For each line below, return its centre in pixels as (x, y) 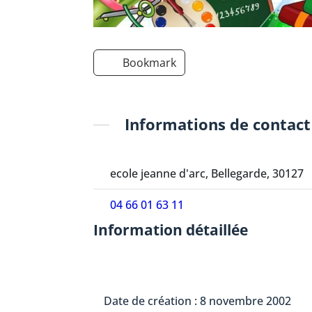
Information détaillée (171, 229)
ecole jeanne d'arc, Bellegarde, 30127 (206, 173)
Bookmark (150, 62)
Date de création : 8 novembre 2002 (198, 301)
